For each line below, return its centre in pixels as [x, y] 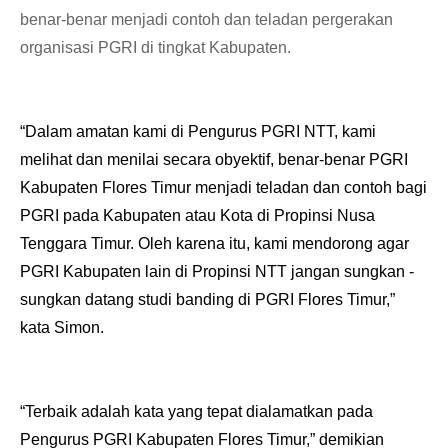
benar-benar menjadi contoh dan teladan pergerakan [206, 20]
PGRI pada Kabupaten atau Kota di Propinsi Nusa [197, 216]
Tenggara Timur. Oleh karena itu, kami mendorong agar [214, 244]
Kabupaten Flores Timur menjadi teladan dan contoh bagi [223, 188]
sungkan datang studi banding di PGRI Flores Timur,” [207, 300]
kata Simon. [62, 328]
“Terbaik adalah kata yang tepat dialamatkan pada [196, 412]
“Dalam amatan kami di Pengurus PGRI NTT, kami [198, 132]
